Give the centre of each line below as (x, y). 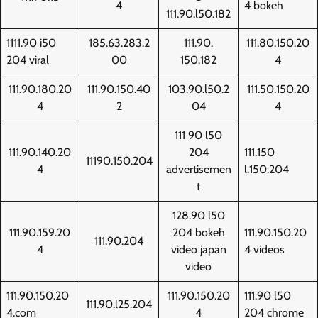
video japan (198, 249)
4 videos (264, 249)
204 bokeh (198, 232)
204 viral (28, 60)
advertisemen (198, 169)
